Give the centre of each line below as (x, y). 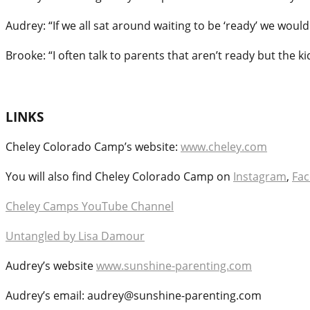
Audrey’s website (51, 266)
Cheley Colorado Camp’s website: (93, 147)
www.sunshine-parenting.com (174, 266)
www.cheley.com (224, 147)
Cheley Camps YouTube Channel (90, 207)
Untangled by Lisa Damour (75, 236)
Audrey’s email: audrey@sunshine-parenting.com (134, 296)
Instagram (260, 177)
